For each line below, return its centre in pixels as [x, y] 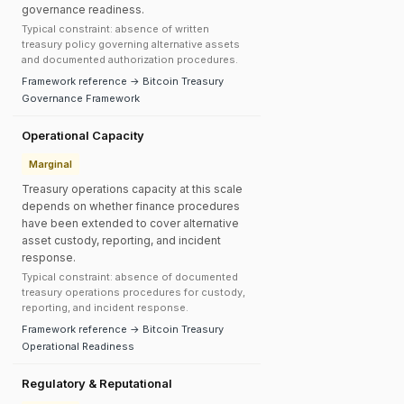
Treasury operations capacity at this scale [132, 189]
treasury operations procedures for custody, [133, 292]
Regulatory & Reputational [97, 383]
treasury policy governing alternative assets [131, 44]
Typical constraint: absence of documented [130, 277]
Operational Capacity [83, 135]
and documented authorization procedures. [130, 60]
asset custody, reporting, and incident [121, 240]
